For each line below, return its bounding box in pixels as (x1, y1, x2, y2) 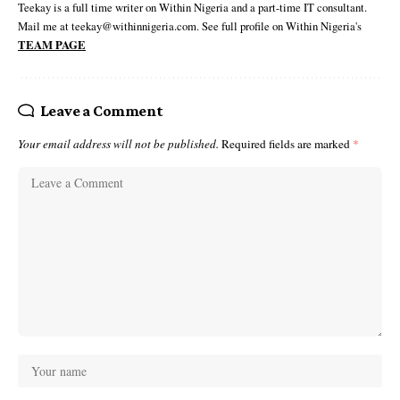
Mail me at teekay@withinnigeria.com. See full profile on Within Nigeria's (18, 18, 362, 35)
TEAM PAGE (18, 37, 86, 54)
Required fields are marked (221, 136, 353, 153)
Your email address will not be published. (18, 136, 219, 153)
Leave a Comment (39, 102, 163, 121)
